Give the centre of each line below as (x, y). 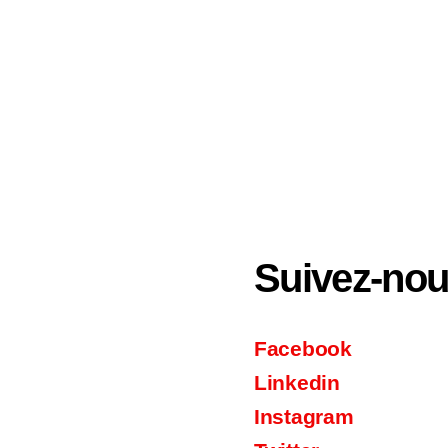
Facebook (303, 349)
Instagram (304, 417)
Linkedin (297, 383)
